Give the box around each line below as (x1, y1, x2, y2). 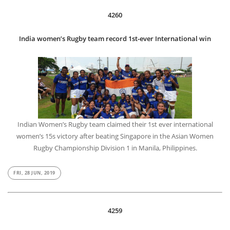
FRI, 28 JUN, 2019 (13, 169, 55, 176)
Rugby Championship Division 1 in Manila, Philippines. (33, 143, 197, 153)
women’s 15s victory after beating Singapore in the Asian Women (16, 131, 214, 141)
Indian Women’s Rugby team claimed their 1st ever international (17, 120, 213, 129)
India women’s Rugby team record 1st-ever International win (19, 34, 211, 44)
